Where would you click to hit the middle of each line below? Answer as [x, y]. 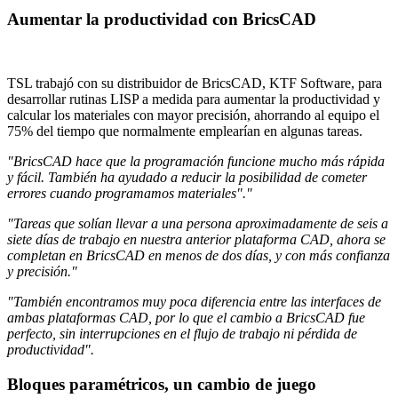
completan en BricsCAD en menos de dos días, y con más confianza [199, 256]
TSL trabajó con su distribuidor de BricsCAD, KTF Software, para [195, 84]
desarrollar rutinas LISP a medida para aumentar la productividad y [194, 99]
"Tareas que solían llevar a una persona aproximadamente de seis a [198, 224]
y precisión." [42, 272]
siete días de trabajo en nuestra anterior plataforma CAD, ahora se [196, 240]
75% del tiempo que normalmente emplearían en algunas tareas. [185, 131]
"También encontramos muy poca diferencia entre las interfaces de [194, 302]
